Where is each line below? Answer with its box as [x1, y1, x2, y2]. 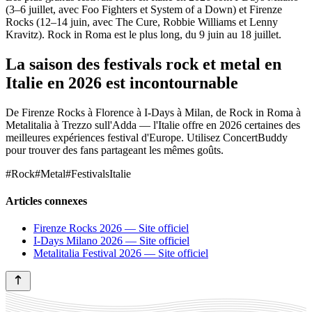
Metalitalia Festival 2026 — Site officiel [33, 247, 208, 260]
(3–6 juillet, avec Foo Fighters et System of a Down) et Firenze [6, 3, 282, 15]
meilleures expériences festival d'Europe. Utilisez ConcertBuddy [6, 131, 288, 143]
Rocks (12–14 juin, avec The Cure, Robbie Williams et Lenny [6, 15, 278, 28]
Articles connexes [6, 194, 87, 207]
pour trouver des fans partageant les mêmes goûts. [6, 143, 224, 156]
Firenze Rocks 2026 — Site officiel [33, 222, 189, 235]
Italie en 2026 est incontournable [6, 73, 238, 92]
